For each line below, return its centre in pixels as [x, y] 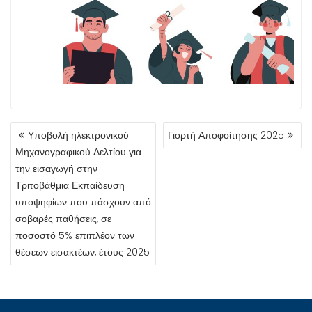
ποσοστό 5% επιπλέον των [75, 235]
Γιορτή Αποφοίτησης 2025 [226, 135]
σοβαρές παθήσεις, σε [63, 219]
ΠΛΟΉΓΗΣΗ [47, 129]
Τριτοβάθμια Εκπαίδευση [70, 185]
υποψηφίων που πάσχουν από [83, 202]
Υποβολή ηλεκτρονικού [78, 135]
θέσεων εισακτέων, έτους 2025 [83, 252]
